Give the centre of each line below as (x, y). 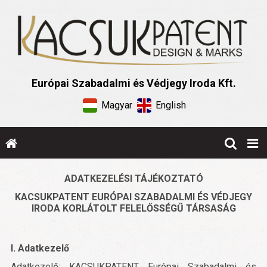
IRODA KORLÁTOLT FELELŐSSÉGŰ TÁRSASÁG (133, 209)
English (170, 105)
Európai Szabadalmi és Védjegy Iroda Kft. (133, 83)
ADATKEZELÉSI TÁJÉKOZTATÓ (133, 179)
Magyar (117, 105)
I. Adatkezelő (40, 249)
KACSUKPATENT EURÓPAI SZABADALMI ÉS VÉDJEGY (133, 197)
